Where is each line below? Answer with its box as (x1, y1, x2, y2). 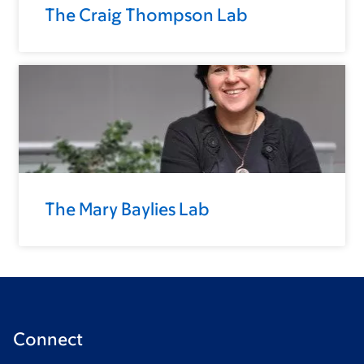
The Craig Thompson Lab (45, 4, 248, 25)
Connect (13, 329, 83, 350)
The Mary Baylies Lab (45, 199, 210, 220)
